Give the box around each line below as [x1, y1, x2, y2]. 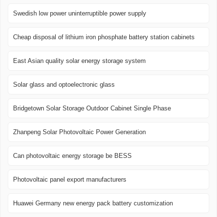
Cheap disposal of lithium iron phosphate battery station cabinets [13, 33, 195, 41]
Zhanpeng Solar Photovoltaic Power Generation [13, 128, 146, 136]
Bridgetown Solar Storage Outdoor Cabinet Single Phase [13, 105, 171, 112]
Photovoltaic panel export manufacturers [13, 176, 126, 184]
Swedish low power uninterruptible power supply [13, 10, 146, 17]
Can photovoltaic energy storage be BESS [13, 152, 132, 160]
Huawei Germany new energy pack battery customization [13, 200, 173, 207]
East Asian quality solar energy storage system [13, 57, 146, 65]
